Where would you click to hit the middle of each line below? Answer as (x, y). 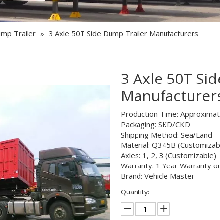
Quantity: (135, 192)
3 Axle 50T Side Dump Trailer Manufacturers (124, 33)
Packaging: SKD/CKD (156, 124)
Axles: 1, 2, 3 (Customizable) (169, 155)
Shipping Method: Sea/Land (167, 135)
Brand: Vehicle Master (157, 176)
